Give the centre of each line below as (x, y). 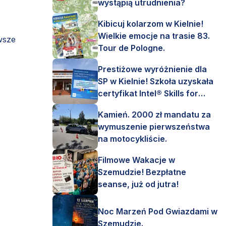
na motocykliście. (132, 139)
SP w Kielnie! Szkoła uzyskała (156, 81)
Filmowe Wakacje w (136, 160)
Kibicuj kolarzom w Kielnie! (151, 24)
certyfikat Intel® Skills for (148, 93)
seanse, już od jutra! (138, 184)
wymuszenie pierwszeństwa (154, 127)
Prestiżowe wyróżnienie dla (152, 69)
